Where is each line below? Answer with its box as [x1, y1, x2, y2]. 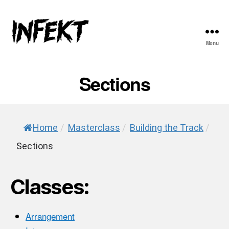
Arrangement [26, 209, 75, 222]
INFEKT [10, 45, 41, 59]
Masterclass [68, 122, 120, 133]
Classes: [10, 174, 89, 199]
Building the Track [130, 122, 203, 133]
